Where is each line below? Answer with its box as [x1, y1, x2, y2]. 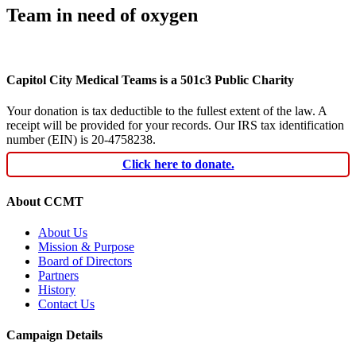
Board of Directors [38, 253, 132, 268]
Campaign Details [6, 328, 103, 342]
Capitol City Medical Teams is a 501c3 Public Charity [6, 73, 294, 87]
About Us [38, 225, 87, 239]
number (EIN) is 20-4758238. [6, 133, 156, 147]
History [38, 282, 75, 296]
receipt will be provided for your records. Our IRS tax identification [6, 118, 344, 133]
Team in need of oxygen [6, 4, 198, 25]
